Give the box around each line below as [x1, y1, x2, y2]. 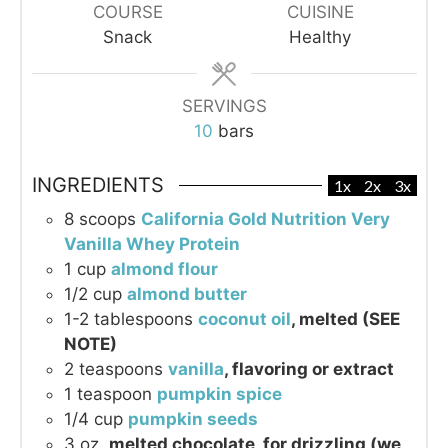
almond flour [110, 259, 218, 280]
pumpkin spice [156, 384, 282, 405]
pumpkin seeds [127, 409, 258, 430]
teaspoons [78, 359, 163, 380]
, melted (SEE [290, 309, 400, 330]
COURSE [92, 2, 163, 23]
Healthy [289, 27, 352, 48]
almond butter [126, 284, 247, 305]
